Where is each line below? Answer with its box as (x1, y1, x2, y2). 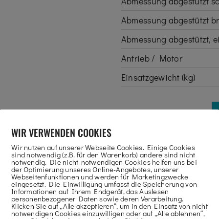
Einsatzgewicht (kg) (121, 71, 196, 83)
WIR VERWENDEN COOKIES (11, 125, 111, 140)
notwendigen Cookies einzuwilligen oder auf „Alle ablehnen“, (11, 208, 205, 218)
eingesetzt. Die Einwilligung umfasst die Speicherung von (11, 179, 197, 189)
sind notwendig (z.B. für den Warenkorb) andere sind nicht (11, 150, 196, 159)
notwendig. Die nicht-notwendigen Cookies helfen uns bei (11, 157, 197, 167)
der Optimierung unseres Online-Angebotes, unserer (11, 164, 179, 174)
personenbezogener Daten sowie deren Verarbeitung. (11, 194, 184, 203)
